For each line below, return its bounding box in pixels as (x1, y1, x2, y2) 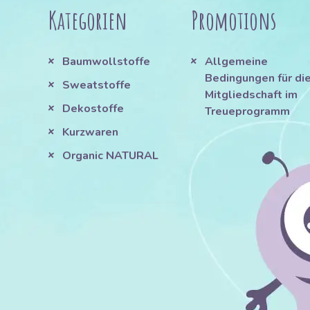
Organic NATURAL (62, 148, 158, 164)
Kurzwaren (62, 125, 121, 140)
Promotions (190, 4, 277, 37)
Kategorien (48, 4, 127, 37)
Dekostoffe (62, 101, 124, 117)
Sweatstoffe (62, 77, 131, 93)
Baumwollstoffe (62, 54, 150, 70)
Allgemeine (204, 54, 268, 70)
